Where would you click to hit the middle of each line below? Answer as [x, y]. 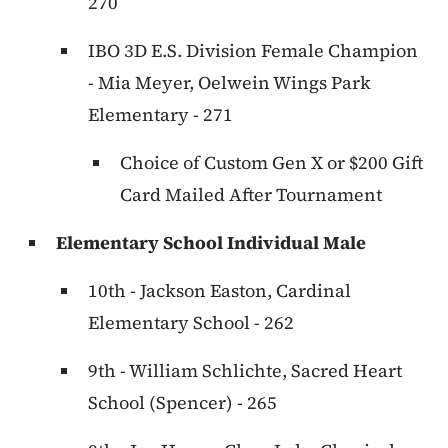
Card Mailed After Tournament [251, 195]
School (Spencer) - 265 [182, 403]
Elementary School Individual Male [211, 243]
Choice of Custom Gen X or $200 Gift [271, 163]
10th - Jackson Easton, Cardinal [219, 291]
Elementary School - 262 [191, 323]
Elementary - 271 [160, 115]
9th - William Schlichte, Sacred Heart [245, 371]
